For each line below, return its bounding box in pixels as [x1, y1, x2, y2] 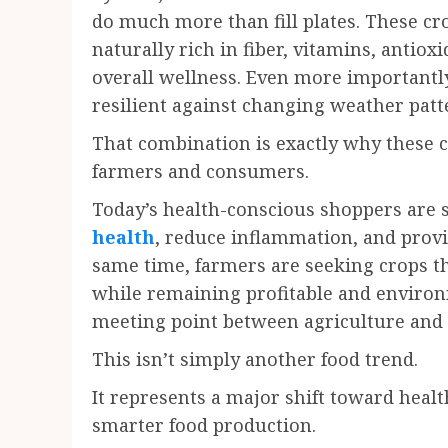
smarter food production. [92, 413, 316, 437]
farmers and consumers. [92, 159, 309, 183]
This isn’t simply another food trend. [92, 347, 418, 371]
